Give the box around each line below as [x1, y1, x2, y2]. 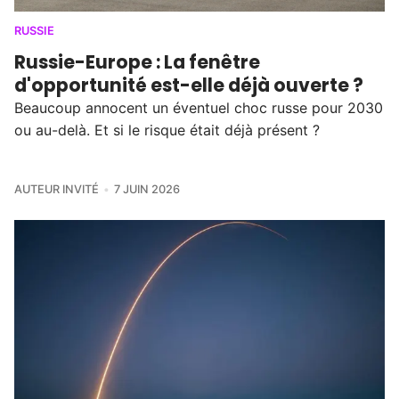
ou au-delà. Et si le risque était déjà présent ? [14, 121, 320, 140]
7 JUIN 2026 [113, 183, 180, 197]
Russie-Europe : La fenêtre [14, 49, 260, 76]
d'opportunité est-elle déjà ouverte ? [14, 72, 363, 99]
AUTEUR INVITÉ [14, 183, 99, 197]
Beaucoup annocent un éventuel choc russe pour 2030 [14, 99, 383, 118]
